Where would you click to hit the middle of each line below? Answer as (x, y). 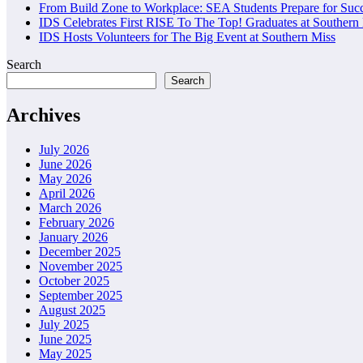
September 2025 (81, 296)
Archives (43, 115)
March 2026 (70, 208)
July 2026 (64, 150)
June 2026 (65, 164)
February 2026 (77, 223)
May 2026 (65, 179)
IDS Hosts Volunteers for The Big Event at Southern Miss (187, 36)
